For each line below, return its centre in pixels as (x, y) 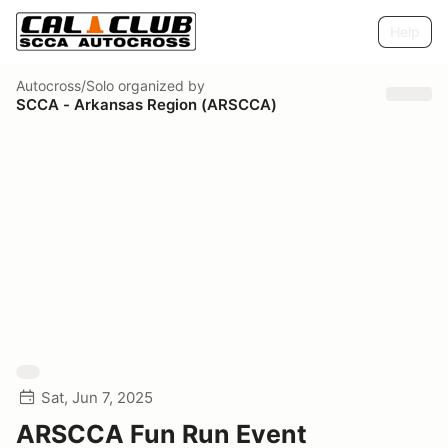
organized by (159, 85)
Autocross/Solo (65, 85)
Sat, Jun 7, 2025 (97, 397)
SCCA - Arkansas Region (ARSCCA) (146, 104)
